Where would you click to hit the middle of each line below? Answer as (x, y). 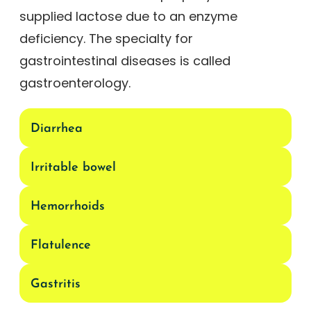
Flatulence (61, 245)
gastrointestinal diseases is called (125, 61)
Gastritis (56, 284)
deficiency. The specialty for (106, 39)
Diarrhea (57, 129)
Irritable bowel (73, 168)
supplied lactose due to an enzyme (128, 16)
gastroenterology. (75, 83)
